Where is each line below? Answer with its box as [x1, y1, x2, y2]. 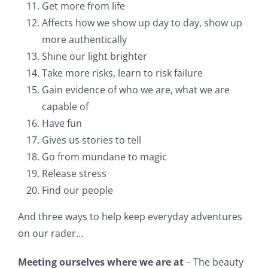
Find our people [42, 183, 113, 197]
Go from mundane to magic [42, 150, 167, 163]
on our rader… [18, 226, 83, 240]
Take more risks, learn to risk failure [42, 66, 203, 80]
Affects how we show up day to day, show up [42, 16, 242, 29]
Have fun [42, 116, 82, 130]
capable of [42, 99, 89, 113]
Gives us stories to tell [42, 133, 141, 147]
